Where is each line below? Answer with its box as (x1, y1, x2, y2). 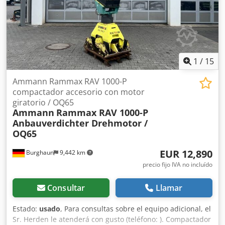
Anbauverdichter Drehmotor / (13, 117, 148, 130)
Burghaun (25, 148, 54, 157)
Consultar (47, 182, 85, 194)
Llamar (155, 182, 183, 194)
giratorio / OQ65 (13, 97, 74, 108)
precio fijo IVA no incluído (143, 160, 212, 169)
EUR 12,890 (160, 147, 212, 161)
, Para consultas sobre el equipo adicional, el (60, 204, 211, 214)
